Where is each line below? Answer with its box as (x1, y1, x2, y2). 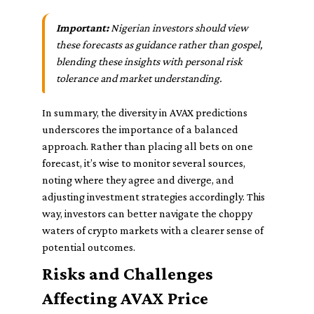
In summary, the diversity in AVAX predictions (42, 107, 247, 118)
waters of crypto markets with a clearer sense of (42, 224, 264, 236)
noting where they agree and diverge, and (42, 174, 234, 186)
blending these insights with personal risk (56, 55, 243, 67)
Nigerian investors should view (109, 22, 248, 34)
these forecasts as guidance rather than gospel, (56, 39, 263, 50)
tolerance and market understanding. (56, 72, 222, 84)
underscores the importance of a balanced (42, 123, 238, 135)
